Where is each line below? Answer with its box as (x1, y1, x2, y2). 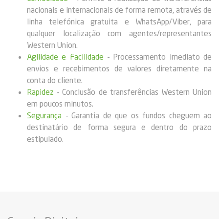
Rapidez (27, 87, 54, 96)
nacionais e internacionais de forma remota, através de (27, 5, 212, 14)
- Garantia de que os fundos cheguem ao (62, 110, 212, 120)
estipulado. (27, 134, 64, 143)
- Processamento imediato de (103, 52, 212, 61)
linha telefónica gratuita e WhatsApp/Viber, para (27, 17, 212, 26)
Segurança (27, 110, 62, 120)
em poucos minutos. (27, 99, 95, 108)
